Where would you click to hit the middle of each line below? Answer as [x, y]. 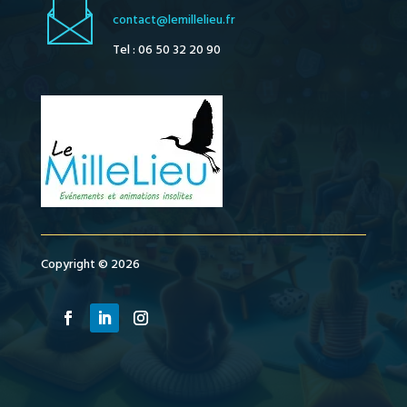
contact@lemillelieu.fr [174, 20]
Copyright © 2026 [90, 264]
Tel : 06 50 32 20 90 [166, 50]
